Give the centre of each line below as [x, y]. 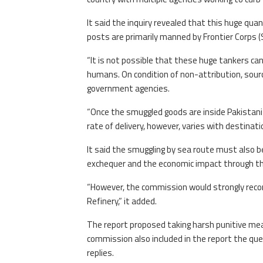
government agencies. [128, 89]
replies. [100, 253]
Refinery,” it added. [122, 201]
